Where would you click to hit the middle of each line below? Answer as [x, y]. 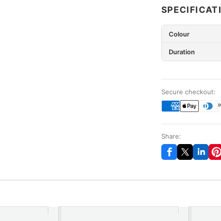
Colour [179, 34]
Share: [171, 136]
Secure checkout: [188, 92]
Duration [182, 52]
